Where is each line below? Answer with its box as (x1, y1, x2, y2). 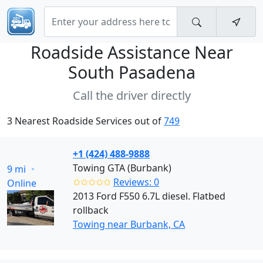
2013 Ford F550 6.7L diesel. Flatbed (73, 190, 225, 203)
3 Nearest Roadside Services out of (7, 114, 164, 127)
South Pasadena (68, 60, 195, 83)
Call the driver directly (72, 87, 191, 103)
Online (7, 177, 36, 190)
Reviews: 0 (113, 176, 159, 188)
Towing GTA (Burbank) (73, 161, 171, 174)
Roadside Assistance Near (30, 41, 233, 63)
